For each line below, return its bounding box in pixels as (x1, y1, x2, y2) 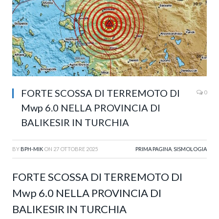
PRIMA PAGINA (135, 145, 172, 152)
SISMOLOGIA (174, 145, 207, 152)
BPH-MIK (21, 145, 43, 152)
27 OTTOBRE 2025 (53, 145, 98, 152)
